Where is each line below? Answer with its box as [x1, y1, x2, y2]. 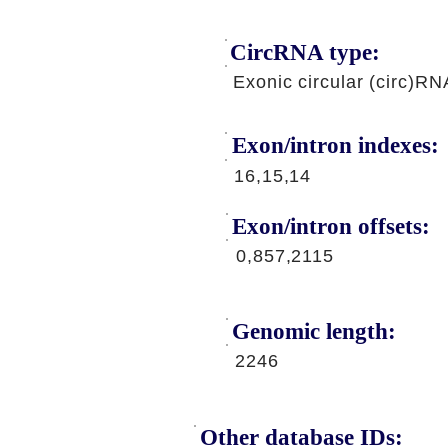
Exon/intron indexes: [232, 133, 439, 158]
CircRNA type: [230, 40, 380, 65]
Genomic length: [232, 319, 396, 344]
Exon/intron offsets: [232, 214, 430, 239]
